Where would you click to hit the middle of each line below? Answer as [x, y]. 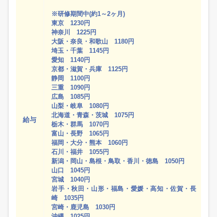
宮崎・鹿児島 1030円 [84, 207]
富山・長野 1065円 [80, 134]
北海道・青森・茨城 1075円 [93, 115]
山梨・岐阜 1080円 [80, 106]
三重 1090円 [71, 88]
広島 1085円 [71, 97]
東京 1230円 [71, 23]
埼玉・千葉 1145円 [80, 51]
